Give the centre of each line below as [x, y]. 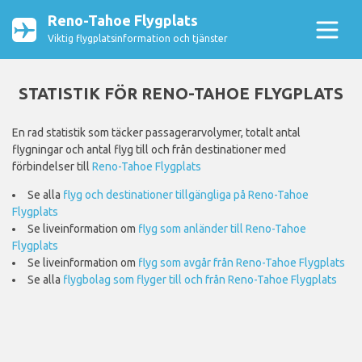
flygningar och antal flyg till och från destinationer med [149, 149]
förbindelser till [52, 166]
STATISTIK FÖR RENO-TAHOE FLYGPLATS [181, 93]
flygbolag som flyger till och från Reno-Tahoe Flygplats [200, 280]
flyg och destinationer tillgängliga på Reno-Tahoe [186, 195]
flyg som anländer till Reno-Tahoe [222, 229]
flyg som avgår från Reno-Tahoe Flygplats [242, 263]
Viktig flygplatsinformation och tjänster [138, 38]
